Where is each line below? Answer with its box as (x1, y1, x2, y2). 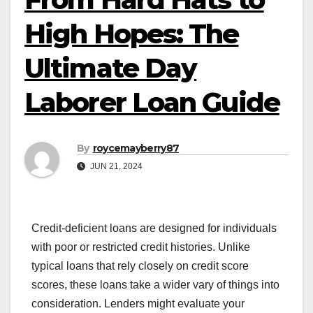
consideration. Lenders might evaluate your (31, 298, 245, 310)
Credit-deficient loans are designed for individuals (31, 222, 277, 235)
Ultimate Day (24, 52, 197, 85)
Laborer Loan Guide (24, 86, 279, 119)
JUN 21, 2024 (88, 161, 143, 172)
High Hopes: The (24, 17, 239, 50)
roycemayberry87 (92, 142, 180, 155)
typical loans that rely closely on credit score (31, 260, 249, 272)
